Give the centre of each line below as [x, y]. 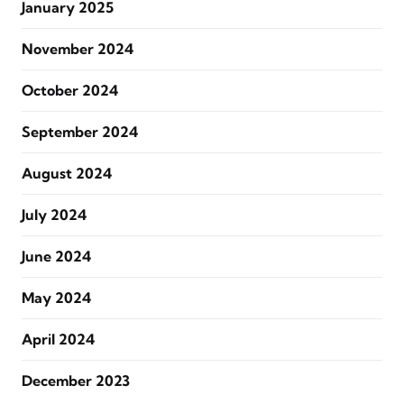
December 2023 [76, 381]
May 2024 [56, 298]
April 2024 [58, 339]
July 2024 [54, 215]
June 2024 [56, 256]
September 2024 [80, 132]
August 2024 [67, 173]
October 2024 [70, 90]
